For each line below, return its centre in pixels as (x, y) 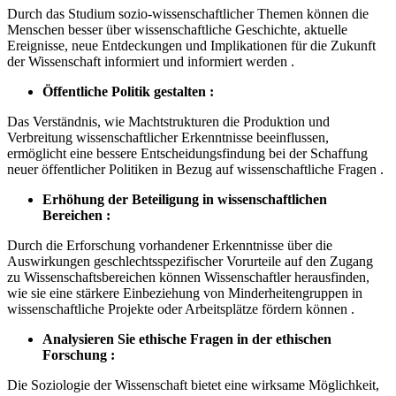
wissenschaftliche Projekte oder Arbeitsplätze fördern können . (181, 309)
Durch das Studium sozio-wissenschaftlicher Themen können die (188, 14)
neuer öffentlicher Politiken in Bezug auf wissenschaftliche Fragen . (195, 170)
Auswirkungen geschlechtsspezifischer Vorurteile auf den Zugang (190, 262)
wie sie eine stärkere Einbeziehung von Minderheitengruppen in (185, 293)
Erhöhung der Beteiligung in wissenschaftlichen (185, 200)
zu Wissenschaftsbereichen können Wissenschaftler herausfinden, (188, 278)
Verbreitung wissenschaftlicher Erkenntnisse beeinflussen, (168, 138)
